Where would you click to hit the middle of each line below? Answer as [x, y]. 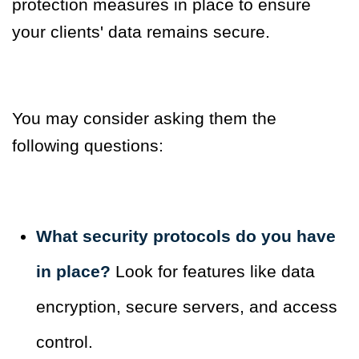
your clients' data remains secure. [141, 32]
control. [65, 342]
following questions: [88, 146]
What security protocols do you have [186, 236]
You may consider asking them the [144, 119]
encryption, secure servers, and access [187, 307]
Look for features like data [215, 272]
